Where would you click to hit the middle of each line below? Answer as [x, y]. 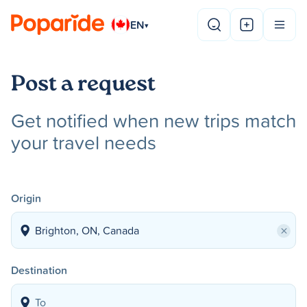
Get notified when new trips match [153, 120]
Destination [39, 270]
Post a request [83, 86]
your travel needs [84, 142]
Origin [26, 198]
